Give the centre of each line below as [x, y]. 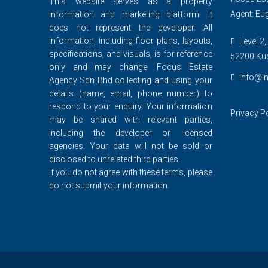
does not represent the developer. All [131, 28]
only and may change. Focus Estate [131, 67]
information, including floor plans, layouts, [131, 41]
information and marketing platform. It [131, 14]
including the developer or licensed [131, 133]
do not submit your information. [109, 185]
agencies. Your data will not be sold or [131, 146]
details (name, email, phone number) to [131, 93]
